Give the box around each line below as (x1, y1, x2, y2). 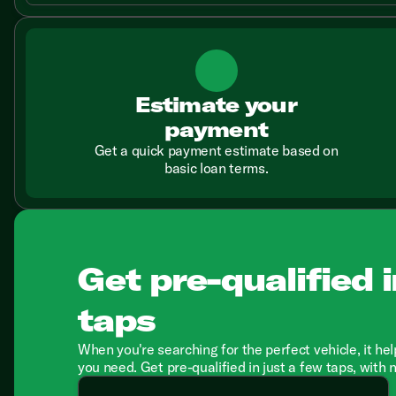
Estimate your (135, 91, 297, 118)
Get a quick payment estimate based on (94, 141, 339, 159)
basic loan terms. (164, 159, 269, 177)
